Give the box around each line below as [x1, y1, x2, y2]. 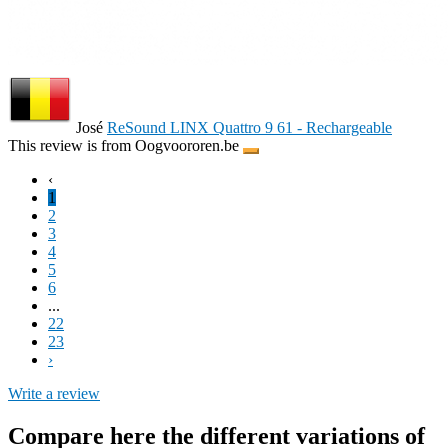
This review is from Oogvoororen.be [8, 137, 243, 155]
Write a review [8, 385, 100, 403]
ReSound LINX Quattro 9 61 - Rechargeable [107, 119, 392, 137]
